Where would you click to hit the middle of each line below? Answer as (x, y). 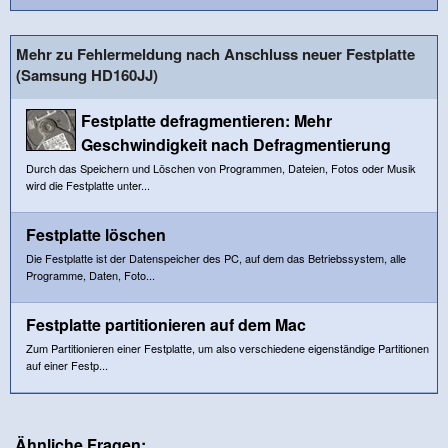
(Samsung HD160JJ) (87, 74)
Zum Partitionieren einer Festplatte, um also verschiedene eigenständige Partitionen (227, 347)
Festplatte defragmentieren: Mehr (206, 120)
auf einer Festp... (67, 364)
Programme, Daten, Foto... (90, 274)
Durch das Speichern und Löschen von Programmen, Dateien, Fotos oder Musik (221, 167)
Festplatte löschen (96, 234)
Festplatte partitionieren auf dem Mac (166, 324)
